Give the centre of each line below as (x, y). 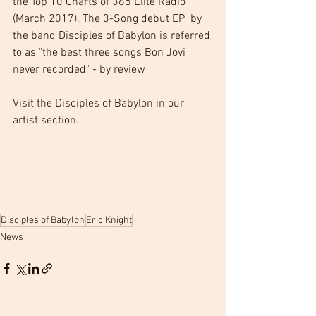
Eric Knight (109, 220)
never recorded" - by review (79, 69)
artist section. (46, 120)
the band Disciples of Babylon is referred (113, 36)
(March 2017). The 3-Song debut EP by (109, 19)
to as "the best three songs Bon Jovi (101, 53)
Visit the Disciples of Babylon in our (100, 103)
